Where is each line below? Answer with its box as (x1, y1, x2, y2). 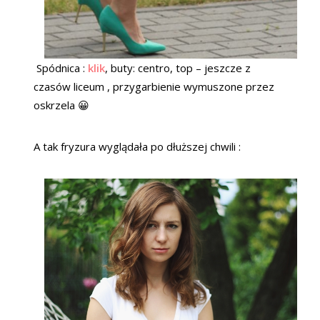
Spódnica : (34, 60, 88, 75)
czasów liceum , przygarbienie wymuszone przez (34, 79, 274, 94)
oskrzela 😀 (34, 97, 89, 112)
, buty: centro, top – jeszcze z (105, 60, 251, 75)
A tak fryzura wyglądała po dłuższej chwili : (34, 139, 241, 154)
